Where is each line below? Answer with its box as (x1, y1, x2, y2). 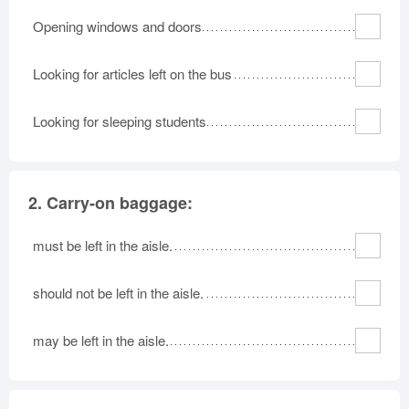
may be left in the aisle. (33, 330, 169, 350)
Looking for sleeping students (33, 111, 206, 131)
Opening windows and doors (33, 16, 202, 36)
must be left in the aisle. (33, 236, 173, 255)
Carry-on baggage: (47, 191, 193, 215)
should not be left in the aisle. (33, 283, 204, 302)
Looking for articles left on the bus (33, 64, 232, 83)
